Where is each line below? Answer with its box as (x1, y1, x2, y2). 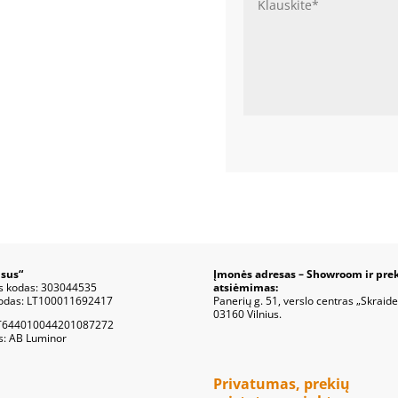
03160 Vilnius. (213, 306, 283, 322)
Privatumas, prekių (213, 373, 351, 394)
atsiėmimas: (213, 280, 279, 295)
